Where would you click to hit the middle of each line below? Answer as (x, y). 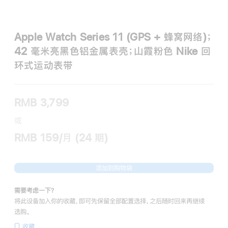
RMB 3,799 (42, 103)
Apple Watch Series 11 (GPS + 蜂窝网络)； (113, 37)
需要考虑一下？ (35, 190)
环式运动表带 (44, 65)
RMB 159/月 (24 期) (61, 138)
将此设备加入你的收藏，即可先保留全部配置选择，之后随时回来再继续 (109, 201)
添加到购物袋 (114, 168)
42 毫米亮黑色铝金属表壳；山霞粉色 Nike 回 (112, 51)
